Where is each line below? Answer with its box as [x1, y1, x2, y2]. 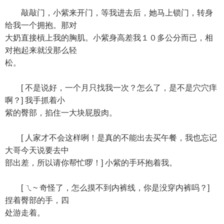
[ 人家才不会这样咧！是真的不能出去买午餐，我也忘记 [5, 133, 217, 142]
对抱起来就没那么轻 [5, 46, 77, 54]
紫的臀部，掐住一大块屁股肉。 [5, 108, 117, 117]
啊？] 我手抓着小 [5, 96, 65, 104]
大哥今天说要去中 [5, 146, 69, 154]
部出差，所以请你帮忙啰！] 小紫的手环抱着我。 [5, 158, 177, 167]
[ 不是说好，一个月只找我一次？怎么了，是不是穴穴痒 [5, 83, 217, 92]
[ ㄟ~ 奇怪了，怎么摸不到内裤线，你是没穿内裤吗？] [5, 183, 209, 192]
